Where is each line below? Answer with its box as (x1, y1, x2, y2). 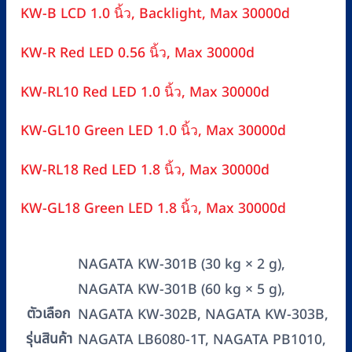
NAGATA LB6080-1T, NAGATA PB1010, (78, 328, 326, 350)
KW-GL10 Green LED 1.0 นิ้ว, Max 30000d (20, 120, 286, 142)
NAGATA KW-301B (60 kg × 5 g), (78, 278, 285, 300)
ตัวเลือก (27, 303, 71, 324)
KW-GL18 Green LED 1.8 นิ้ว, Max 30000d (20, 198, 286, 220)
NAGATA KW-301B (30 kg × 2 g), (78, 253, 285, 275)
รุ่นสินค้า (25, 328, 72, 350)
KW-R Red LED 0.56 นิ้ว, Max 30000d (20, 42, 255, 64)
